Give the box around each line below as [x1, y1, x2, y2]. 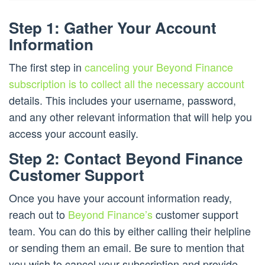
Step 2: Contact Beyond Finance [9, 147, 243, 170]
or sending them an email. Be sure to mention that [9, 240, 244, 256]
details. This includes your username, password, [9, 92, 236, 108]
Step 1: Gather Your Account [9, 17, 216, 39]
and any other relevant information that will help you [9, 109, 252, 125]
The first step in [9, 59, 85, 75]
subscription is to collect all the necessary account [9, 76, 244, 92]
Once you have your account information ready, [9, 190, 232, 206]
